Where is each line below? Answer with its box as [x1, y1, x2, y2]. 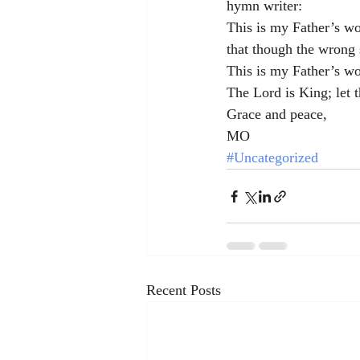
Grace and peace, [227, 106, 327, 122]
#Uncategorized [227, 149, 318, 166]
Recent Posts [146, 282, 221, 298]
